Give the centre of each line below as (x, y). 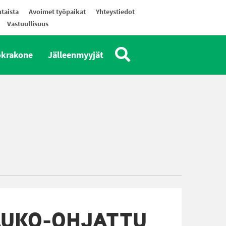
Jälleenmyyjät (76, 55)
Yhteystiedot (115, 12)
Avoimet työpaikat (57, 12)
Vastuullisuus (28, 24)
